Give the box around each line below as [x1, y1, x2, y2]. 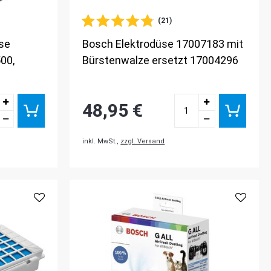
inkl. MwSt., [82, 137, 121, 146]
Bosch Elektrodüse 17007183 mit [82, 38, 244, 51]
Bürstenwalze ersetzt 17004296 [82, 54, 239, 67]
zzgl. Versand [120, 137, 165, 146]
